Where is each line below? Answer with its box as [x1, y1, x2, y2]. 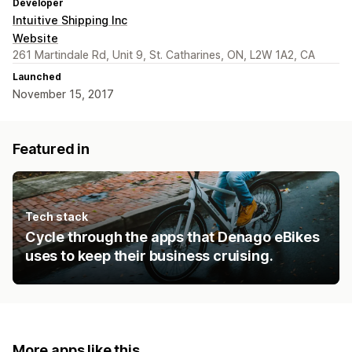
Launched [13, 71, 61, 83]
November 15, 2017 [13, 87, 114, 101]
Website [13, 31, 58, 46]
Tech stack [25, 210, 88, 224]
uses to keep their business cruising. [25, 247, 273, 265]
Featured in [13, 141, 90, 158]
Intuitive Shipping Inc [13, 13, 127, 27]
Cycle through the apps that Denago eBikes [25, 229, 320, 246]
